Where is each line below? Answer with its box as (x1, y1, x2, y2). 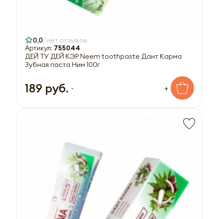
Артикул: (25, 44, 54, 52)
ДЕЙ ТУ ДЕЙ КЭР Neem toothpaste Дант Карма (25, 51, 182, 61)
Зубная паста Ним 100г (25, 60, 100, 69)
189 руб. (25, 80, 68, 95)
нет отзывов (46, 35, 88, 44)
